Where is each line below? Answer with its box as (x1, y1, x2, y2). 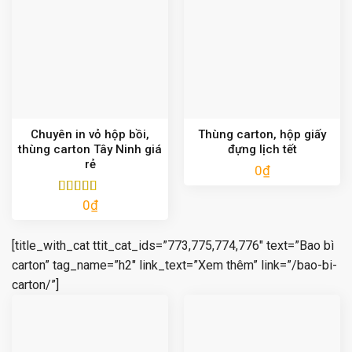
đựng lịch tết (227, 142, 297, 157)
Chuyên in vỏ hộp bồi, (31, 127, 149, 142)
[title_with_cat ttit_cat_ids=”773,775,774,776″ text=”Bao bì (12, 238, 334, 253)
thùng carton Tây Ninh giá (18, 142, 162, 157)
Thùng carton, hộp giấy (198, 127, 326, 142)
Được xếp (58, 198, 108, 212)
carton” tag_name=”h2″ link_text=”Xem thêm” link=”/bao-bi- (12, 258, 337, 273)
